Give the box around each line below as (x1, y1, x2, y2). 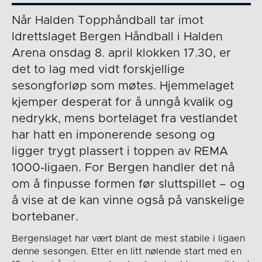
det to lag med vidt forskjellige (11, 64, 185, 76)
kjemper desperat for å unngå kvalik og (11, 96, 233, 109)
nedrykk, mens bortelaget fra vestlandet (11, 113, 237, 125)
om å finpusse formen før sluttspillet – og (11, 178, 245, 191)
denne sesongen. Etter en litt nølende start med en (11, 247, 242, 257)
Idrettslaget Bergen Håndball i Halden (11, 31, 223, 43)
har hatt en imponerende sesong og (11, 129, 215, 142)
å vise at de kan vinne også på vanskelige (11, 195, 244, 207)
